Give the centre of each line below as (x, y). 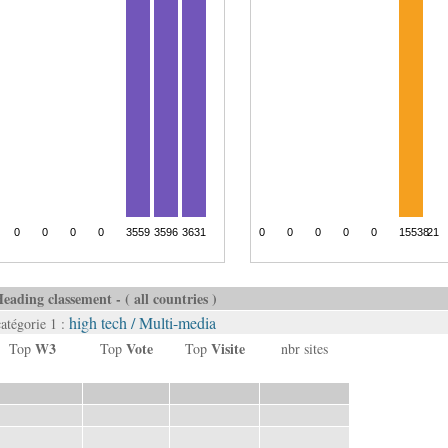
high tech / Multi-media (142, 322)
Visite (227, 348)
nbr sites (304, 348)
